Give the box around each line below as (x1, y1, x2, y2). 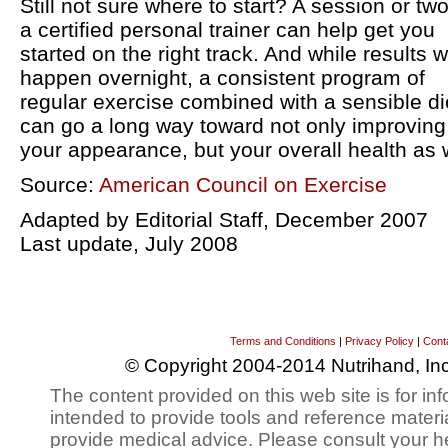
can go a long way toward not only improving (20, 114, 446, 137)
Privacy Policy (344, 335, 414, 347)
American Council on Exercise (99, 173, 387, 196)
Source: (20, 173, 99, 196)
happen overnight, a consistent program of (20, 66, 425, 89)
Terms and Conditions (229, 335, 336, 347)
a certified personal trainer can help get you (20, 18, 435, 41)
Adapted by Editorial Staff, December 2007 (20, 208, 428, 231)
